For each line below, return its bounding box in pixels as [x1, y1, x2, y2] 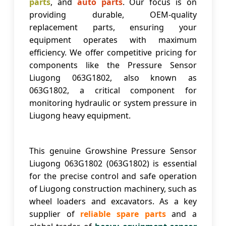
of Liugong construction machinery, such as [29, 183, 197, 195]
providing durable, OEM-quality [29, 9, 197, 21]
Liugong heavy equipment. [29, 110, 131, 122]
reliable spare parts [80, 208, 166, 220]
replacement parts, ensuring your [29, 22, 197, 33]
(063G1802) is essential [102, 158, 197, 169]
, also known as [109, 72, 197, 84]
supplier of [29, 208, 81, 220]
